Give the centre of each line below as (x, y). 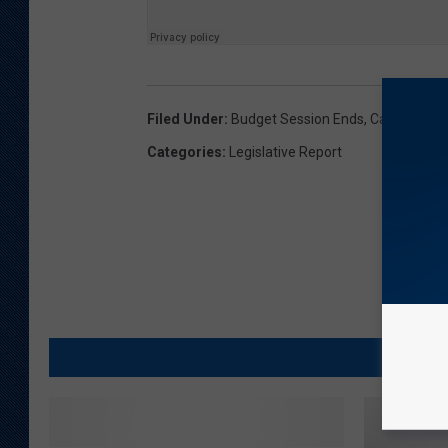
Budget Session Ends (297, 119)
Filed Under (185, 119)
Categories (184, 152)
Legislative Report (285, 152)
